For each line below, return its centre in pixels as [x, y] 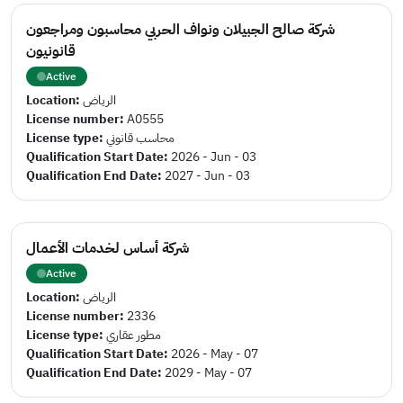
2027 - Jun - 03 [207, 176]
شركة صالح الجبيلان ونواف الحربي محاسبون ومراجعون [180, 30]
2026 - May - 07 [215, 354]
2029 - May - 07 [208, 373]
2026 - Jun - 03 [214, 157]
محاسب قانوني [140, 138]
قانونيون [51, 51]
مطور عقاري [134, 335]
